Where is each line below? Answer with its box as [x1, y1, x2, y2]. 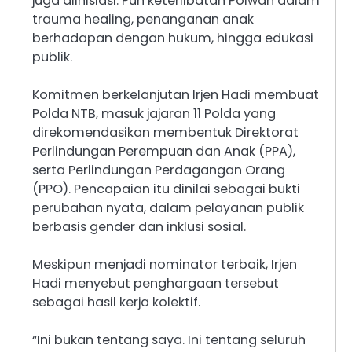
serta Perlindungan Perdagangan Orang [32, 160, 285, 179]
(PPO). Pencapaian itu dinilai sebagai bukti [32, 179, 300, 198]
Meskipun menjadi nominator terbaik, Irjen [32, 255, 297, 273]
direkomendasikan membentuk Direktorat [32, 123, 299, 141]
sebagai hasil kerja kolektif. [32, 292, 200, 311]
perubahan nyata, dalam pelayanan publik [32, 198, 304, 217]
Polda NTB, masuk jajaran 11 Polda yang [32, 104, 276, 123]
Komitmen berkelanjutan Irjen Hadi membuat [32, 85, 319, 104]
